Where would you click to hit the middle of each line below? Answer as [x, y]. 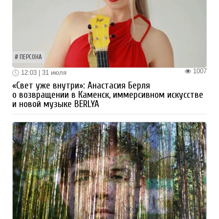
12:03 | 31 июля [43, 72]
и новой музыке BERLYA [56, 104]
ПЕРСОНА [31, 57]
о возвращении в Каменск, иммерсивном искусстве [108, 95]
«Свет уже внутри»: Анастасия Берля [81, 86]
